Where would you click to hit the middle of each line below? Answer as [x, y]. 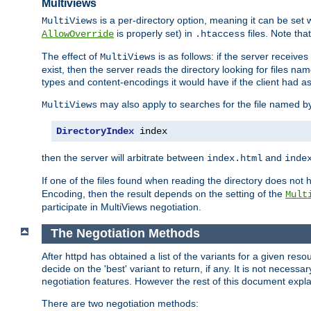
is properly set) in [154, 34]
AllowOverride [78, 34]
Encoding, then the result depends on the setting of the [163, 194]
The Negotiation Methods [125, 234]
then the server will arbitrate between [124, 158]
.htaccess [220, 34]
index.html [235, 159]
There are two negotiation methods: [120, 303]
